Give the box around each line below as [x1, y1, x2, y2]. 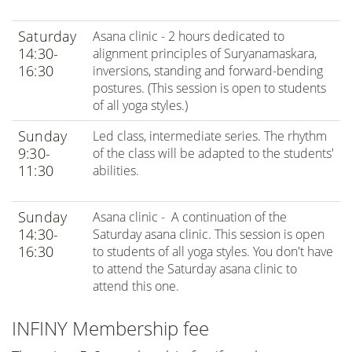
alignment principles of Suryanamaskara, [93, 45, 317, 62]
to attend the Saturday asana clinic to [93, 260, 297, 277]
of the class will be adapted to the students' [93, 145, 334, 162]
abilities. [93, 162, 139, 179]
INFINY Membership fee [12, 315, 209, 341]
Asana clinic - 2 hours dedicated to [93, 27, 284, 45]
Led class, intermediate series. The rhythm [93, 127, 327, 145]
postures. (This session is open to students [93, 79, 326, 97]
